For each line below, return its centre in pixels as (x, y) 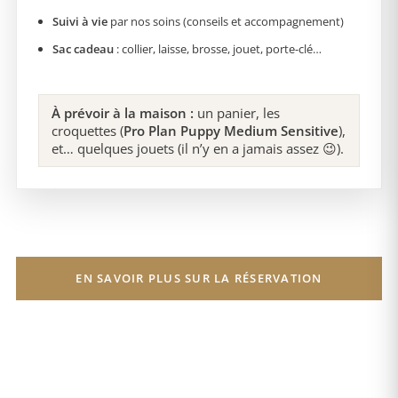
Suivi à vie (80, 21)
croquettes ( (88, 130)
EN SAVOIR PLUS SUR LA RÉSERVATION (199, 278)
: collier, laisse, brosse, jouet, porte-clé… (218, 48)
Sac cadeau (83, 48)
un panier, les (237, 112)
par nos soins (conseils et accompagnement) (226, 21)
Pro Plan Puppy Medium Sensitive (231, 130)
